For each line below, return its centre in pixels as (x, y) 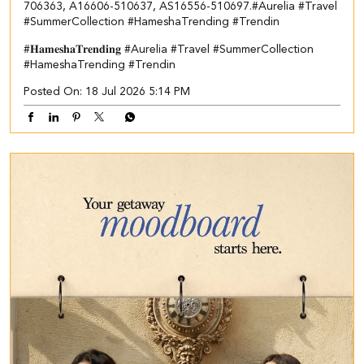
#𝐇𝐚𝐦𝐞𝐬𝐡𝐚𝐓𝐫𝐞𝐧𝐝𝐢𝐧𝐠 (72, 50)
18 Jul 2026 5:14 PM (138, 92)
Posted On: (53, 92)
